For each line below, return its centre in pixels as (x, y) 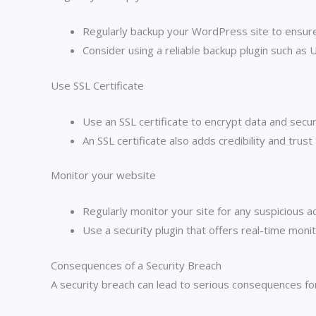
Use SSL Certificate (97, 85)
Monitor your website (103, 175)
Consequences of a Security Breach (136, 265)
